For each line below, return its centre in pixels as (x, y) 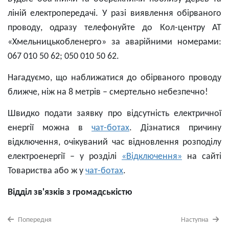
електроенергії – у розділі (65, 157)
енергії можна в (50, 128)
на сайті (202, 157)
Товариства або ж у (47, 171)
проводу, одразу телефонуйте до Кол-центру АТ (114, 28)
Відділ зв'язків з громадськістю (70, 192)
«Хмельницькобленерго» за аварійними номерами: (114, 42)
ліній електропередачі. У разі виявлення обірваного (114, 14)
